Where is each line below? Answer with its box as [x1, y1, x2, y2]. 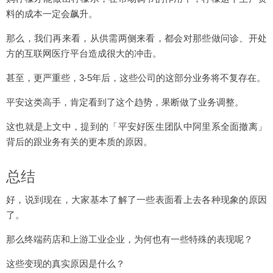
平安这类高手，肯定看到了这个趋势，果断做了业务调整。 [6, 97, 244, 107]
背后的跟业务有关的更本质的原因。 [6, 136, 152, 147]
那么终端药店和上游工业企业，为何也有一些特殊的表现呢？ [6, 234, 253, 244]
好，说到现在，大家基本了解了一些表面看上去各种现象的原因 [6, 194, 267, 205]
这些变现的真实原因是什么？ [6, 258, 125, 269]
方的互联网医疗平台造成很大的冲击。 [6, 48, 161, 58]
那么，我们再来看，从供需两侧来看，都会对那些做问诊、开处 [6, 33, 267, 43]
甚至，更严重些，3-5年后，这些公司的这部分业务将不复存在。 [6, 73, 266, 83]
